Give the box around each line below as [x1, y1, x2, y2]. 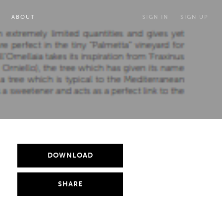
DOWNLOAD [47, 151, 93, 160]
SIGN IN [142, 14, 168, 20]
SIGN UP [180, 14, 209, 20]
